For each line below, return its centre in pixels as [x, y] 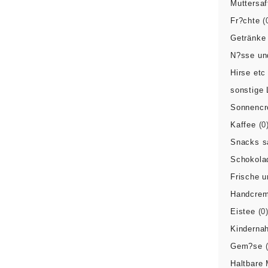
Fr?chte [245, 21]
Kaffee [243, 125]
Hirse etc [248, 73]
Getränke [248, 38]
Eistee [243, 211]
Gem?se [246, 246]
